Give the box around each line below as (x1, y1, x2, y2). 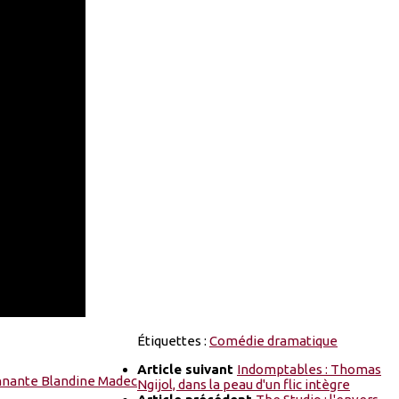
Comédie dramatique (209, 333, 338, 349)
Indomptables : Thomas (237, 362, 381, 378)
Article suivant (137, 362, 237, 378)
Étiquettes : (137, 333, 209, 349)
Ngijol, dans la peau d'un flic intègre (137, 377, 350, 393)
